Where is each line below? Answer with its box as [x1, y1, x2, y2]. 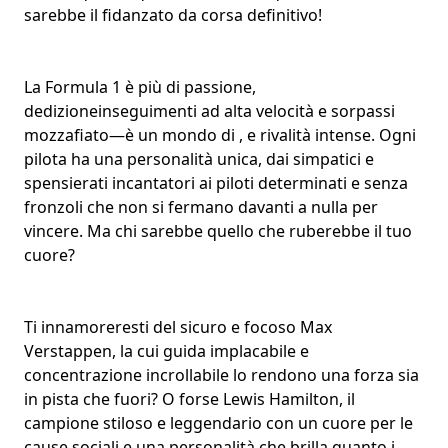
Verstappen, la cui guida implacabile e [24, 339, 309, 362]
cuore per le [322, 411, 413, 434]
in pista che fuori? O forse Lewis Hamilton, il [24, 387, 355, 410]
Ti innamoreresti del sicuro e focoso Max [24, 315, 332, 338]
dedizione [24, 99, 98, 122]
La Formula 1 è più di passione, [24, 75, 256, 98]
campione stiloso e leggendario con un [24, 411, 322, 434]
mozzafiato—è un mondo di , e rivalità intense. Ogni [24, 123, 416, 146]
